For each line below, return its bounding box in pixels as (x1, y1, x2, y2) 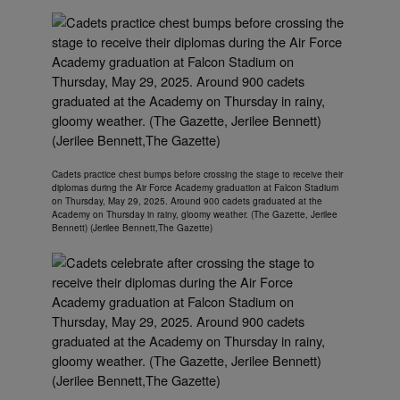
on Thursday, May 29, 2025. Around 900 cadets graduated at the (52, 195, 322, 208)
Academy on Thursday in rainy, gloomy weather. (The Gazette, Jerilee (52, 208, 337, 221)
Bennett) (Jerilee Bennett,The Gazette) (52, 221, 212, 235)
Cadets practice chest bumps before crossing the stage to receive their (52, 168, 343, 181)
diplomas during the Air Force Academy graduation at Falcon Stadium (52, 181, 338, 195)
